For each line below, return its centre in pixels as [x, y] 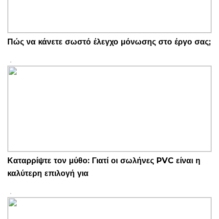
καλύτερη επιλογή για [48, 173]
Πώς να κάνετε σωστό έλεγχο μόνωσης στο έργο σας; [109, 42]
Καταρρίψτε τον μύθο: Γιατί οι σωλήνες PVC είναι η [104, 161]
